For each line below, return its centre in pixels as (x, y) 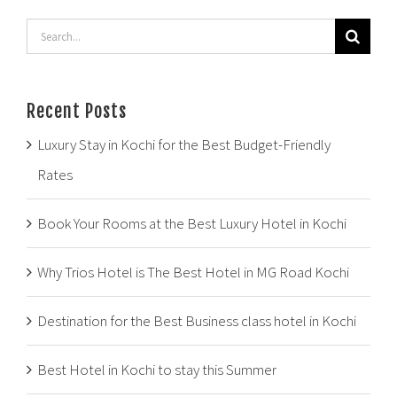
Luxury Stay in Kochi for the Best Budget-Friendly (184, 144)
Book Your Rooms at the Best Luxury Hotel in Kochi (192, 223)
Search (47, 33)
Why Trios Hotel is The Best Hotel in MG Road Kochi (193, 272)
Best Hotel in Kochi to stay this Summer (157, 370)
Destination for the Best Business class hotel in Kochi (197, 321)
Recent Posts (77, 111)
